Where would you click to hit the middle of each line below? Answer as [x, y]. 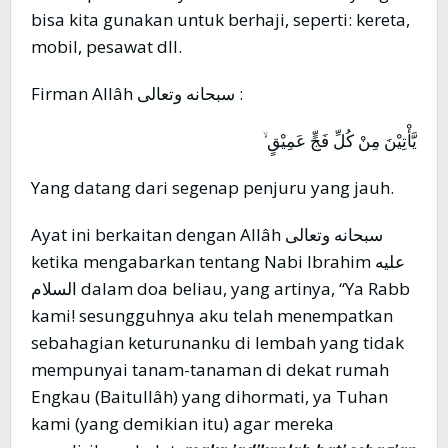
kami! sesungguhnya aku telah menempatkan [212, 316]
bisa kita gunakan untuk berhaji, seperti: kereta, [220, 20]
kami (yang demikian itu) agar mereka [182, 424]
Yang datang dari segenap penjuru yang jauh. [212, 188]
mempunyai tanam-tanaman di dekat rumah [210, 370]
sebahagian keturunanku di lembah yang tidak [217, 343]
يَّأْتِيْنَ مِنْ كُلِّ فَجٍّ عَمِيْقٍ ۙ [340, 141]
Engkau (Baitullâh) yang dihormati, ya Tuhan [209, 397]
